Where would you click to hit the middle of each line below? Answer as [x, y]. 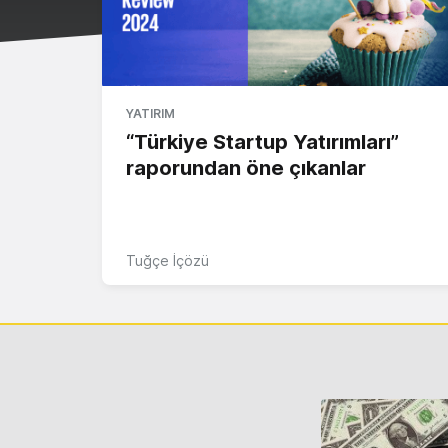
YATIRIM [150, 113]
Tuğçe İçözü [167, 260]
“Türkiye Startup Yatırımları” [262, 141]
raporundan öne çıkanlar [246, 167]
